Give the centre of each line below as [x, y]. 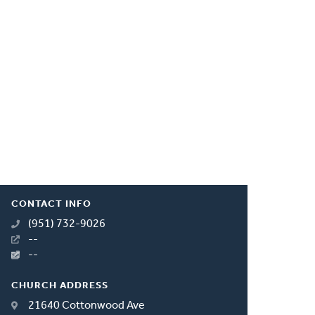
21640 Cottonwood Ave [87, 306]
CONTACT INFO [52, 204]
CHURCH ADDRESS [60, 285]
